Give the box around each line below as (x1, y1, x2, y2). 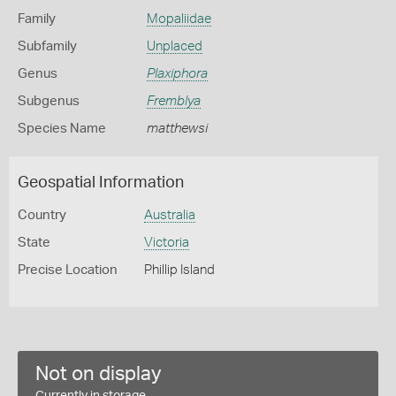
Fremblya (146, 95, 201, 108)
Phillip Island (143, 263, 215, 277)
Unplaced (146, 40, 202, 53)
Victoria (143, 236, 189, 249)
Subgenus (18, 95, 80, 108)
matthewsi (146, 122, 208, 135)
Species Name (18, 122, 106, 135)
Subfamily (18, 40, 77, 53)
